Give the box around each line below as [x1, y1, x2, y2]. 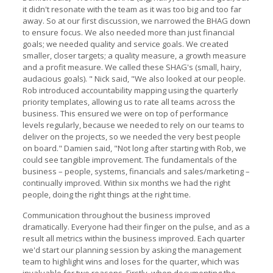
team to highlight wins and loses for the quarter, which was [22, 256, 239, 267]
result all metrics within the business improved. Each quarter [22, 233, 245, 244]
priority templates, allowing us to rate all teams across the [22, 96, 235, 107]
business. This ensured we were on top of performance [22, 108, 229, 119]
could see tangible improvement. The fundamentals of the [22, 154, 237, 165]
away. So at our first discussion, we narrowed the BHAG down [22, 15, 250, 26]
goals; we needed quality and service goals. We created [22, 38, 229, 49]
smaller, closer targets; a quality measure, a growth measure [22, 50, 246, 61]
